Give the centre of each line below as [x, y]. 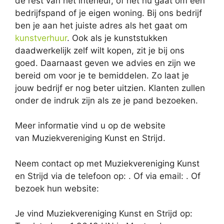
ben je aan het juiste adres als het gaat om [101, 25]
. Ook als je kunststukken [117, 38]
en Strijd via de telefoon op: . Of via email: [100, 176]
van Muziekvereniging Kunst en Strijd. [90, 138]
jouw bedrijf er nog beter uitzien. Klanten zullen [110, 88]
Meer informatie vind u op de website [90, 126]
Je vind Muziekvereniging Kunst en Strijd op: [104, 214]
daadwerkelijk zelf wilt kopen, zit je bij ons [100, 50]
